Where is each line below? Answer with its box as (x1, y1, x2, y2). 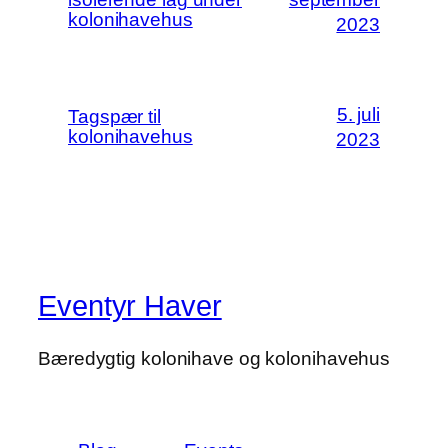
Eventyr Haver (38, 290, 222, 323)
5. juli (336, 103, 380, 125)
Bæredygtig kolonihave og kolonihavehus (38, 347, 391, 369)
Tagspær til (68, 105, 161, 127)
